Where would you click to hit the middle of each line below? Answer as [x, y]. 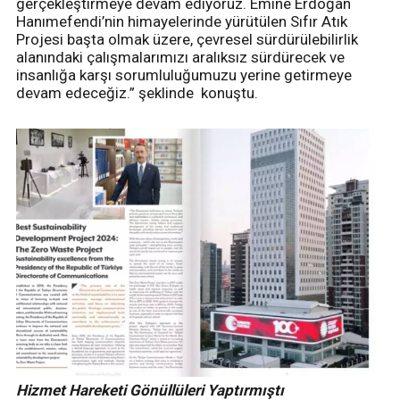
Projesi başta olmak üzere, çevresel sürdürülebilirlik [187, 40]
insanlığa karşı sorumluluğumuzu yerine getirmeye [184, 75]
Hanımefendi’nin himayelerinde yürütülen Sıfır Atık [182, 22]
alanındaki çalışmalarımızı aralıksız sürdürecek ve [180, 58]
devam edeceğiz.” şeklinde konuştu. [137, 93]
